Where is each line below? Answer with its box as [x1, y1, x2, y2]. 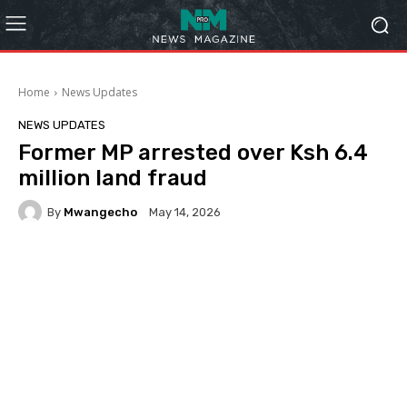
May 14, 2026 [149, 205, 221, 220]
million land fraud [18, 165, 207, 191]
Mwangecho [64, 204, 137, 219]
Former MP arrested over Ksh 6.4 [18, 140, 368, 165]
